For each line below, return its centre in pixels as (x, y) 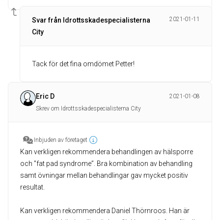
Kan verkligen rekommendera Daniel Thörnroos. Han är (105, 211)
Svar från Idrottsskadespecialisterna (91, 20)
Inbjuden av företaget (61, 140)
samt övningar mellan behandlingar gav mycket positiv (104, 176)
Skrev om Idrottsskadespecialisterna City (88, 109)
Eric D (45, 96)
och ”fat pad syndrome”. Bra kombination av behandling (106, 164)
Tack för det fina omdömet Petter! (83, 64)
